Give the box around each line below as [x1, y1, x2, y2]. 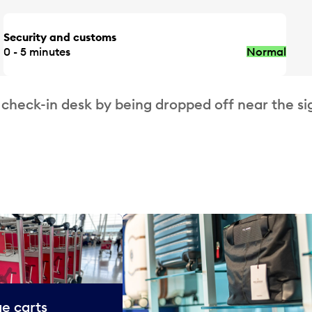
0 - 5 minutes [3, 44, 71, 58]
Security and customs [3, 29, 117, 44]
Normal [246, 44, 286, 58]
